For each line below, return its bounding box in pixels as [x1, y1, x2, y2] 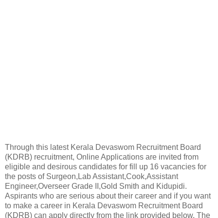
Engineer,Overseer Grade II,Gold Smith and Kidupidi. [5, 182, 187, 190]
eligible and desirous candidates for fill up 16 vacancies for [5, 162, 206, 171]
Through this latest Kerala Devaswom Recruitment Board [5, 143, 201, 151]
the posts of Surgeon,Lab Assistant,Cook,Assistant [5, 172, 178, 181]
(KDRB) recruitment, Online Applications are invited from [5, 152, 199, 161]
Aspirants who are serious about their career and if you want [5, 191, 211, 200]
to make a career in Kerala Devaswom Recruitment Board [5, 201, 203, 210]
